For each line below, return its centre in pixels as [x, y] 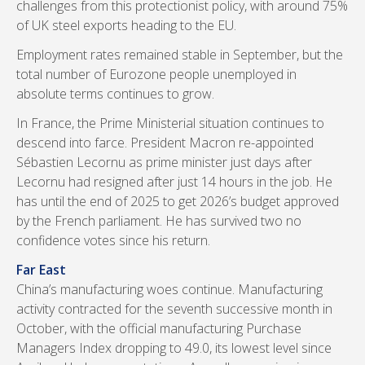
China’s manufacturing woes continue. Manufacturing [169, 289]
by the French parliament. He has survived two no [159, 221]
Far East [41, 270]
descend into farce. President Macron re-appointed [165, 143]
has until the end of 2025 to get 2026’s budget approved [178, 201]
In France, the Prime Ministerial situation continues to [170, 123]
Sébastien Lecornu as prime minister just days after [164, 162]
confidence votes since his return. [113, 240]
